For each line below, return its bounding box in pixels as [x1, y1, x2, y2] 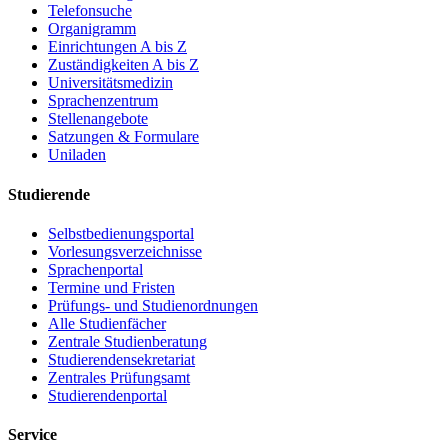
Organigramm [48, 20, 136, 38]
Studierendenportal [48, 386, 167, 404]
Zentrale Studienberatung [48, 332, 207, 350]
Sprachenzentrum [48, 92, 158, 110]
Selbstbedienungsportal [48, 224, 194, 242]
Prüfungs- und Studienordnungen [48, 296, 258, 314]
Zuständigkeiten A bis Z [48, 56, 199, 74]
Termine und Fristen [48, 278, 175, 296]
